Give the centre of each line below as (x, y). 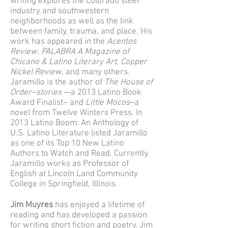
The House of (129, 82)
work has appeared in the (59, 42)
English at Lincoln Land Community (74, 174)
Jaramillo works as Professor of (69, 164)
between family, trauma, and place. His (81, 32)
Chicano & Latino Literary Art (63, 62)
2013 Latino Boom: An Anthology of (74, 123)
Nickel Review (36, 72)
